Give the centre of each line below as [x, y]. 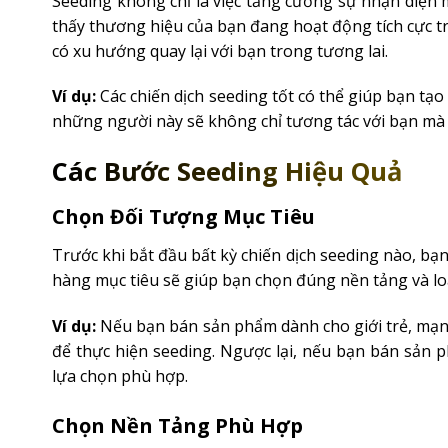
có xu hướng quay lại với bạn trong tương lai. [220, 50]
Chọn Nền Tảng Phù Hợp [177, 425]
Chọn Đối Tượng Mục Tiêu [183, 216]
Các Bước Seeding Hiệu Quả [227, 172]
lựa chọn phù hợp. [120, 375]
